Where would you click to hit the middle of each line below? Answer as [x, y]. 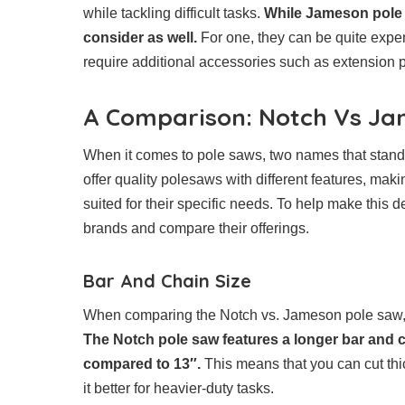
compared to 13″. [142, 364]
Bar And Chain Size [167, 281]
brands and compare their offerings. [196, 229]
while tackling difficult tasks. [174, 14]
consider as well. [140, 38]
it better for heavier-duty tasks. [179, 389]
